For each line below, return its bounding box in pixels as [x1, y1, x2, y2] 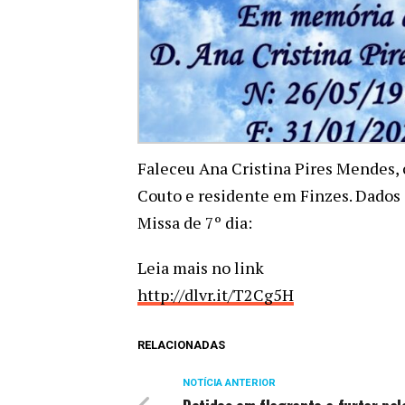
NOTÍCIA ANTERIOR [183, 376, 276, 389]
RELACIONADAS [137, 337, 225, 352]
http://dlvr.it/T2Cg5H [137, 283, 294, 306]
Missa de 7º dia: [137, 211, 252, 233]
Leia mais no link [137, 256, 264, 278]
